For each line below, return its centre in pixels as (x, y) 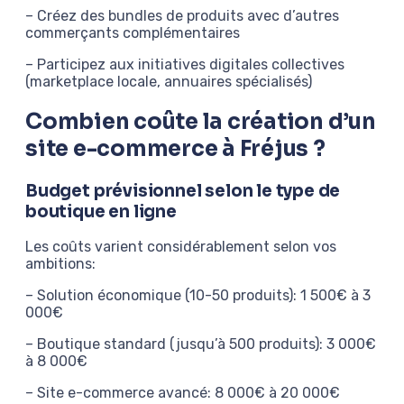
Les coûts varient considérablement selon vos (181, 247)
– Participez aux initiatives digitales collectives (185, 64)
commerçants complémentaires (133, 32)
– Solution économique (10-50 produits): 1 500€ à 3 (198, 296)
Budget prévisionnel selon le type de (183, 190)
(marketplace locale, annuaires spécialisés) (169, 81)
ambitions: (60, 264)
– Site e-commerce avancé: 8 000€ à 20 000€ (183, 393)
